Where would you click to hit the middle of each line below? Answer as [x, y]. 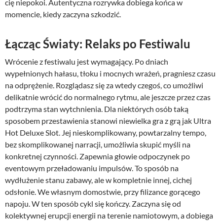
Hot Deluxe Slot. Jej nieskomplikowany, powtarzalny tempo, [106, 133]
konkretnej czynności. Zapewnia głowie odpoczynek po [97, 156]
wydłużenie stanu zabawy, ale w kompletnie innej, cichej [98, 180]
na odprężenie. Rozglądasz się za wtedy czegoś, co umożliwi [104, 85]
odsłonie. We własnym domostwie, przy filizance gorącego [103, 192]
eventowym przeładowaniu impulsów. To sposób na [92, 168]
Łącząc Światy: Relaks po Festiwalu [98, 44]
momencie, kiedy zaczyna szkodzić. [63, 14]
